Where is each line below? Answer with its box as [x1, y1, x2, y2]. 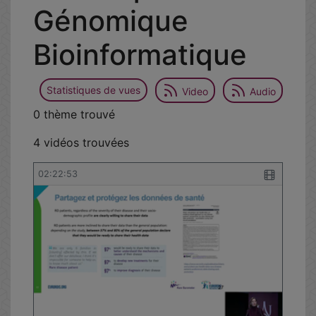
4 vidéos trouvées [33, 135, 129, 150]
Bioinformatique [33, 37, 247, 72]
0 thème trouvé [33, 107, 115, 121]
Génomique [33, 3, 188, 38]
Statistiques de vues [47, 84, 140, 97]
